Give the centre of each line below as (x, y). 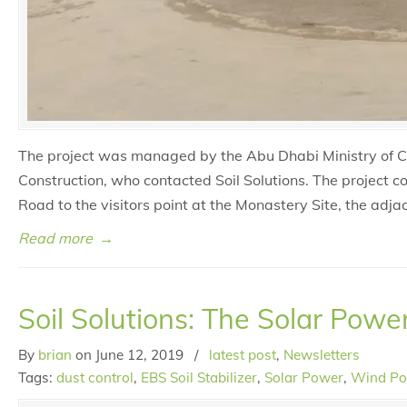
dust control (95, 377)
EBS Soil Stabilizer (199, 377)
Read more (55, 238)
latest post (243, 354)
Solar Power (304, 377)
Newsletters (322, 354)
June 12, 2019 (139, 354)
